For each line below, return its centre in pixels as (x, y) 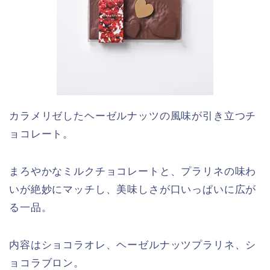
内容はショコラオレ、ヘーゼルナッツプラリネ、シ (133, 245)
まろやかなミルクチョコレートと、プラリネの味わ (133, 172)
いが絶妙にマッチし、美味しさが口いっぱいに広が (133, 190)
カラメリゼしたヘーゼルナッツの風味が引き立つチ (133, 116)
